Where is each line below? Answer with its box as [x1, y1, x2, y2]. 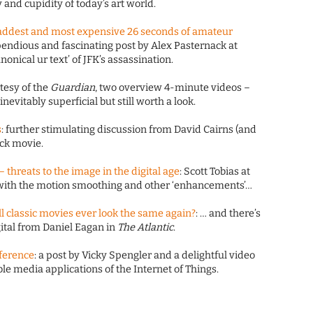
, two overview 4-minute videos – [95, 82, 251, 94]
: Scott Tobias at [180, 166, 251, 178]
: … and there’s [196, 208, 261, 220]
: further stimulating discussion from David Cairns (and [1, 124, 257, 136]
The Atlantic [117, 221, 174, 234]
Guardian [50, 82, 96, 94]
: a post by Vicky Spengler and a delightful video [34, 249, 256, 262]
